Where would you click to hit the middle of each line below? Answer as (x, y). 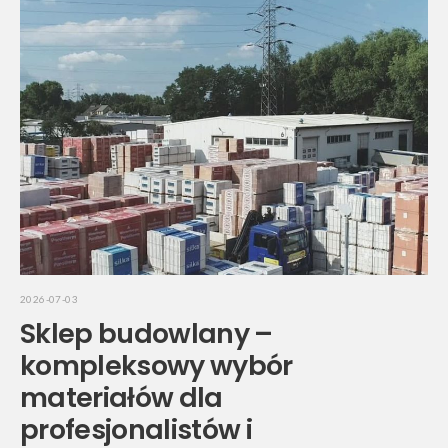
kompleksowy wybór (156, 366)
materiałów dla (121, 398)
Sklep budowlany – (146, 334)
